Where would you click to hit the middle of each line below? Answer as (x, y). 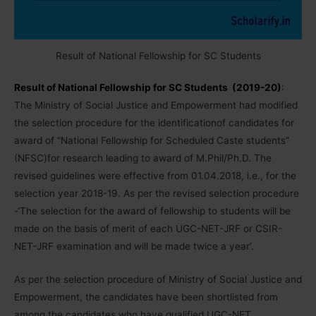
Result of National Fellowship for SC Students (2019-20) (148, 88)
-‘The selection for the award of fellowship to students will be (152, 211)
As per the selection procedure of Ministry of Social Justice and (158, 280)
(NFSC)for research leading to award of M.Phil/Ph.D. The (143, 158)
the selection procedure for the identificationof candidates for (154, 123)
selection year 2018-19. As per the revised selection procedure (157, 194)
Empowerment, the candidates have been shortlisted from (146, 297)
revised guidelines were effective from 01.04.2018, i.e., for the (155, 176)
